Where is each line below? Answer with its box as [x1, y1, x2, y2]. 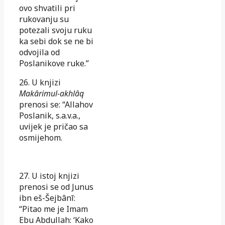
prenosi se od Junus [19, 181, 93, 192]
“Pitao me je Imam [19, 203, 88, 214]
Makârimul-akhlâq [19, 87, 84, 99]
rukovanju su [19, 13, 69, 25]
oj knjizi [49, 170, 79, 181]
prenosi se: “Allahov [19, 98, 93, 110]
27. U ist [19, 170, 49, 181]
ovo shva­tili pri [19, 2, 75, 14]
